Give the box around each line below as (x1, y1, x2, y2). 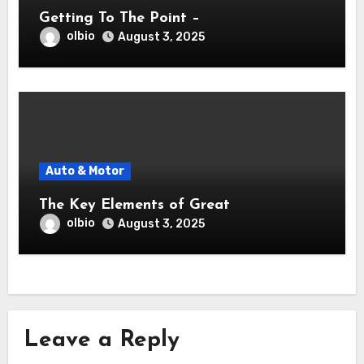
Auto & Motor (45, 163, 124, 178)
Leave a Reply (24, 329, 180, 352)
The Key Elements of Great (38, 197, 230, 213)
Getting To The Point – (38, 10, 200, 26)
